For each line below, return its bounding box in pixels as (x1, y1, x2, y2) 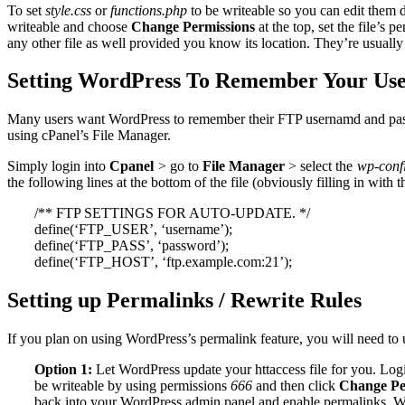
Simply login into (7, 158, 110, 174)
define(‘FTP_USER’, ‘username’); (34, 221, 232, 238)
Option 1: (34, 362, 92, 378)
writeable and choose (7, 18, 132, 34)
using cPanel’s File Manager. (7, 127, 171, 144)
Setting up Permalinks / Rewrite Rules (7, 288, 362, 313)
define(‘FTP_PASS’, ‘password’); (34, 238, 229, 254)
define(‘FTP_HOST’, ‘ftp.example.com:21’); (34, 254, 292, 270)
